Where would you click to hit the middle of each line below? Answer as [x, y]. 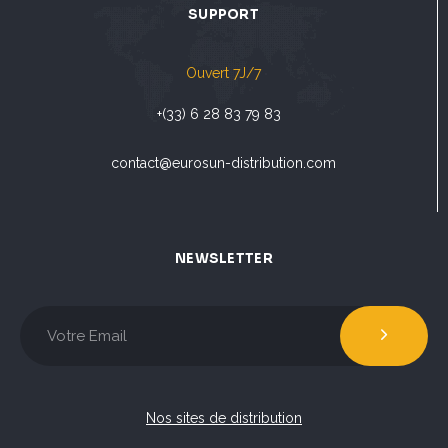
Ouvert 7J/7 [223, 73]
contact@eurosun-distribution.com [223, 163]
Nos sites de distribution [224, 417]
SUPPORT [223, 15]
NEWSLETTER [224, 259]
